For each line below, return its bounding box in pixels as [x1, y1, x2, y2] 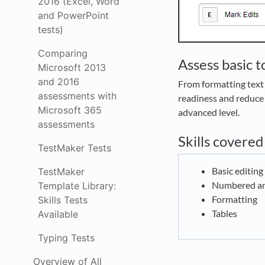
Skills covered [178, 132, 263, 150]
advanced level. [178, 106, 243, 118]
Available [38, 208, 78, 220]
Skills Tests [38, 194, 88, 206]
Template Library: [38, 180, 116, 192]
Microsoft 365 [38, 104, 102, 116]
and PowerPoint [38, 9, 109, 21]
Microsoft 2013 [38, 62, 106, 73]
